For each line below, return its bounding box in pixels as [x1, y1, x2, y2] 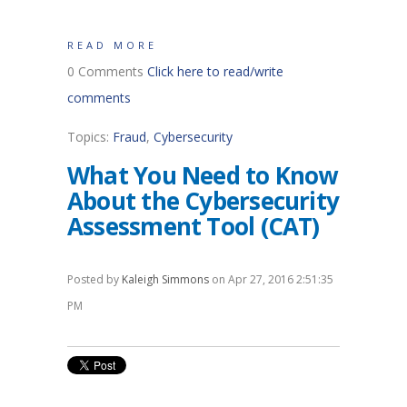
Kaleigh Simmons [122, 271, 209, 287]
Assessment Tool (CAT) [67, 209, 320, 243]
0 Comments [67, 62, 147, 80]
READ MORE [67, 37, 157, 52]
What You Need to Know [67, 158, 338, 192]
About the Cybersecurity [67, 184, 340, 217]
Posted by [67, 271, 122, 287]
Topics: [67, 127, 113, 145]
